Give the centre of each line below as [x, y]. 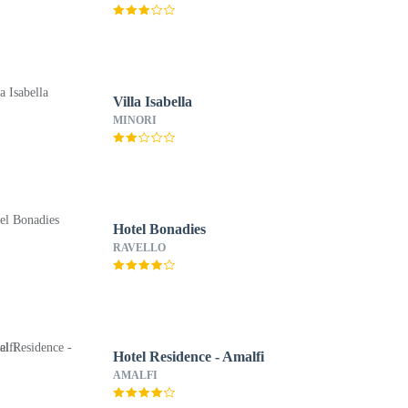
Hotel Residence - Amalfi [189, 357]
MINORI [134, 120]
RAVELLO [139, 248]
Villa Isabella [152, 102]
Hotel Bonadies [159, 229]
